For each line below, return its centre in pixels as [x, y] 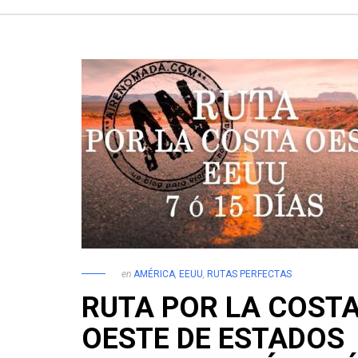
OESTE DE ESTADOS [213, 338]
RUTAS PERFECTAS [249, 274]
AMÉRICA [154, 274]
